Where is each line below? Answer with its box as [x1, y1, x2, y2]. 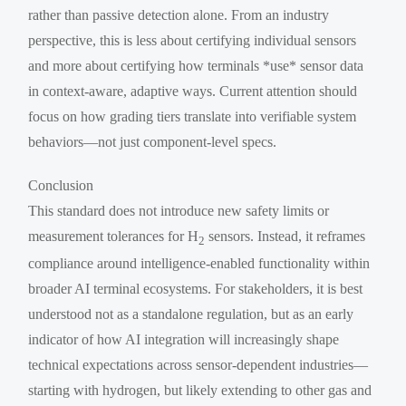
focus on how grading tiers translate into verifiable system [28, 109, 357, 125]
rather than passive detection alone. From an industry [28, 7, 330, 24]
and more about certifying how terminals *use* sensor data [28, 58, 364, 74]
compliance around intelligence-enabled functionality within [28, 256, 371, 272]
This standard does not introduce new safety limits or [28, 203, 330, 219]
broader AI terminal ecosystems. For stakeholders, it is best [28, 281, 363, 297]
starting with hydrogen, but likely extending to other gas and [28, 382, 372, 399]
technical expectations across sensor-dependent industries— [28, 357, 369, 373]
